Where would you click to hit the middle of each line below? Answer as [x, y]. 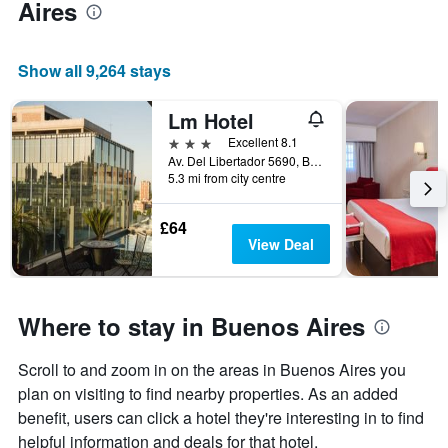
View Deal [280, 244]
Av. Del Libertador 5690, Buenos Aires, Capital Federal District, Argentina [316, 161]
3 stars [190, 142]
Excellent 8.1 [263, 142]
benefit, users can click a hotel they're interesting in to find [221, 418]
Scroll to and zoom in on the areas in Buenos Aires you [212, 370]
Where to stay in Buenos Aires [191, 326]
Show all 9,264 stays [94, 71]
